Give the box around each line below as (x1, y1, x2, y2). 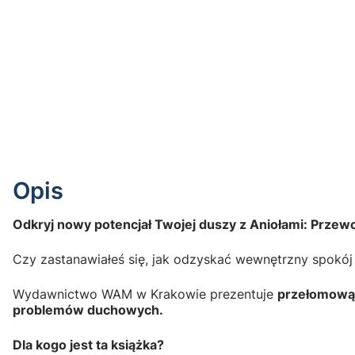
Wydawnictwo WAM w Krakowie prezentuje (13, 285, 277, 302)
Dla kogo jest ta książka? (13, 336, 164, 353)
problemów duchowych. (13, 301, 163, 318)
